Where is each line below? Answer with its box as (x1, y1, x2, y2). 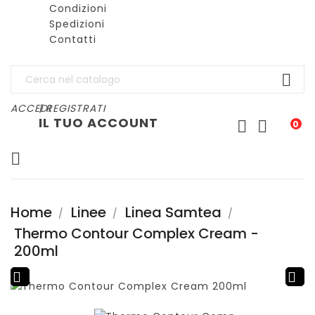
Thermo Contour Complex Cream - (14, 224, 259, 243)
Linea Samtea (124, 202, 221, 222)
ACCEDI (11, 101, 51, 115)
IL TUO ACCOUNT (39, 114, 158, 131)
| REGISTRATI (39, 101, 105, 115)
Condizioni (49, 1, 107, 15)
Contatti (49, 32, 96, 46)
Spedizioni (49, 17, 105, 31)
